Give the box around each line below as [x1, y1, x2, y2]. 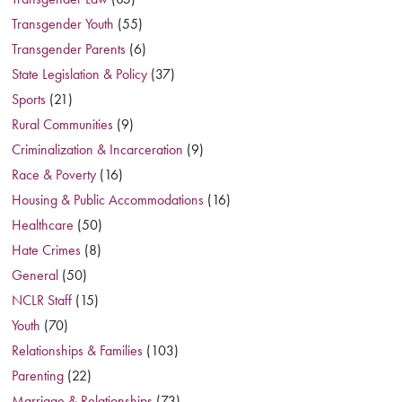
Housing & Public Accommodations [12, 191, 205, 208]
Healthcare [12, 216, 74, 233]
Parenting [12, 367, 65, 384]
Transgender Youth [12, 15, 115, 32]
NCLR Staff [12, 292, 73, 309]
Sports [12, 91, 47, 108]
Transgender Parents [12, 40, 127, 57]
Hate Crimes [12, 241, 82, 258]
